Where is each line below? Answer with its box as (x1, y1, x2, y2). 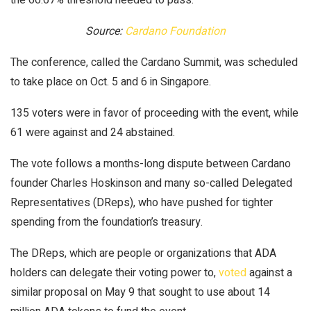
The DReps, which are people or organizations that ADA (10, 244, 276, 262)
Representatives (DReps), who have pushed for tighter (10, 194, 273, 211)
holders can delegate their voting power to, (10, 264, 219, 281)
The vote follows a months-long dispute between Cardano (10, 155, 291, 172)
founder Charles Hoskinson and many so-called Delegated (10, 174, 292, 192)
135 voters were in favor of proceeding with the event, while (10, 104, 299, 121)
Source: (85, 22, 125, 40)
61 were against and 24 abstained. (10, 124, 175, 141)
